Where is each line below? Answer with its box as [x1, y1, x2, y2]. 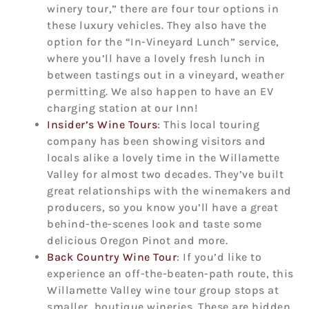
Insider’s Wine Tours [47, 118, 157, 132]
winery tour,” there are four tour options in [47, 2, 279, 16]
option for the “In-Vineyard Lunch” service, [47, 35, 279, 49]
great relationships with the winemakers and [47, 184, 292, 198]
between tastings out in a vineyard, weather [47, 68, 285, 82]
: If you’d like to [177, 250, 261, 264]
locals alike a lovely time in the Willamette [47, 151, 279, 165]
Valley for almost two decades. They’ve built [47, 168, 283, 181]
